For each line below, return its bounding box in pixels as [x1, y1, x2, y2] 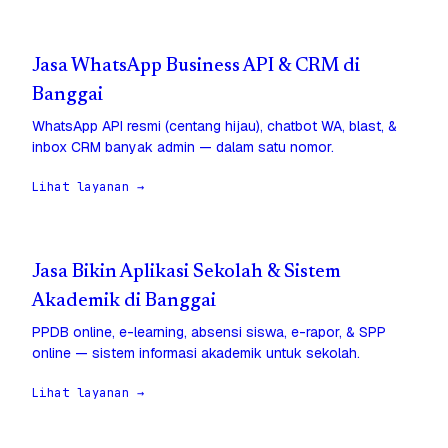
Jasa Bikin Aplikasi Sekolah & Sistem [32, 263, 341, 283]
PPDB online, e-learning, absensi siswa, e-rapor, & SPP [32, 323, 386, 342]
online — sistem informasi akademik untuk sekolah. [32, 344, 360, 363]
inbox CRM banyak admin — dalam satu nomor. [32, 138, 334, 157]
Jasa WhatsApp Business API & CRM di [32, 57, 360, 77]
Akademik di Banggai [32, 292, 216, 312]
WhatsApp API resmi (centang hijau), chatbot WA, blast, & [32, 117, 397, 136]
